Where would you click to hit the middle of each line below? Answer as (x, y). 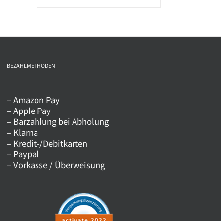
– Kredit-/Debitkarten (47, 144)
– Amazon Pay (33, 100)
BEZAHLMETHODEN (31, 66)
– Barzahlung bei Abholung (57, 122)
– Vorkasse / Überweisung (55, 166)
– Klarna (22, 133)
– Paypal (23, 155)
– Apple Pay (29, 111)
